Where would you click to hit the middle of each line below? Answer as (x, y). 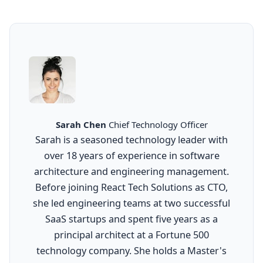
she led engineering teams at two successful (131, 203)
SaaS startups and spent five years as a (131, 219)
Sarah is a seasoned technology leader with (131, 140)
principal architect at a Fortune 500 (131, 235)
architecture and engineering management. (131, 172)
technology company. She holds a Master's (131, 251)
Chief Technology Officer (158, 125)
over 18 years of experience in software (131, 156)
